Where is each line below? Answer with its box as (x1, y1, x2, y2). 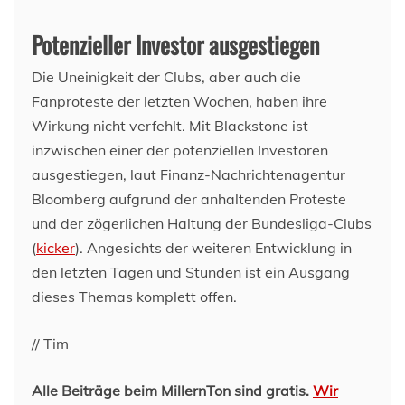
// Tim (32, 334, 69, 353)
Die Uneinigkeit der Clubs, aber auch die (32, 68, 301, 86)
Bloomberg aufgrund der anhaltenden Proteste (32, 190, 346, 208)
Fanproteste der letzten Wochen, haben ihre (32, 92, 327, 110)
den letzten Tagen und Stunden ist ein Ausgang (32, 263, 350, 281)
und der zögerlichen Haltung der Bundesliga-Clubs (32, 214, 372, 232)
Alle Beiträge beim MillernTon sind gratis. (32, 381, 313, 400)
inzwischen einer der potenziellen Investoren (32, 141, 328, 159)
